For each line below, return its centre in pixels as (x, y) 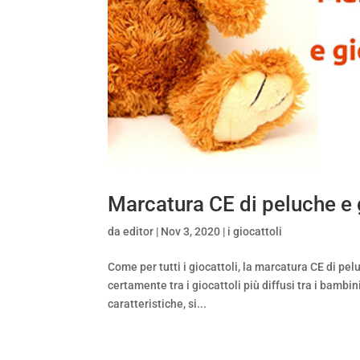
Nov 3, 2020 (191, 232)
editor (139, 232)
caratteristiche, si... (157, 304)
